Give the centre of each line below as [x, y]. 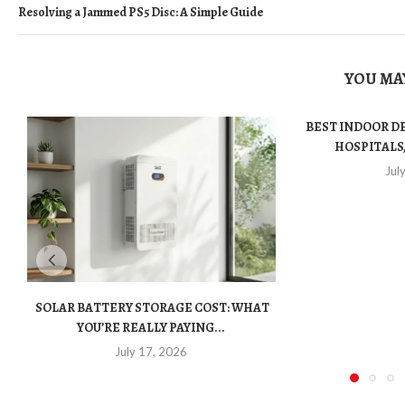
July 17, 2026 [151, 352]
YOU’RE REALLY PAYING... [151, 328]
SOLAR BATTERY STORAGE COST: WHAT [151, 308]
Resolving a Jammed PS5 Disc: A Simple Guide [141, 12]
